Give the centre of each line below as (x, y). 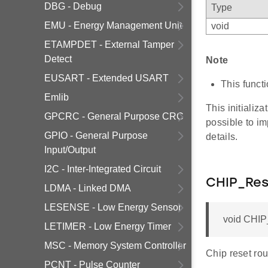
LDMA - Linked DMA (88, 188)
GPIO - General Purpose (96, 135)
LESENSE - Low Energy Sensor (113, 207)
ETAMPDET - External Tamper (109, 45)
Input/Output (70, 150)
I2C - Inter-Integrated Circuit (103, 169)
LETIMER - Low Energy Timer (108, 226)
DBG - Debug (73, 6)
